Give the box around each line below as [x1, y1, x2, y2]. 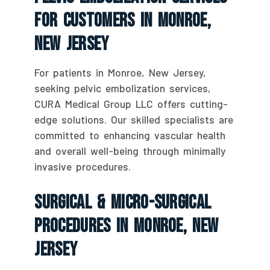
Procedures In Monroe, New [34, 214, 219, 238]
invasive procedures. [34, 160, 131, 172]
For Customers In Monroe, [34, 8, 212, 33]
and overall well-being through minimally [34, 144, 226, 157]
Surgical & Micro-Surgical [34, 190, 212, 215]
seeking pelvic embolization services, [34, 81, 212, 94]
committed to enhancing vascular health [34, 128, 226, 141]
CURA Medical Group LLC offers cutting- [34, 97, 228, 110]
